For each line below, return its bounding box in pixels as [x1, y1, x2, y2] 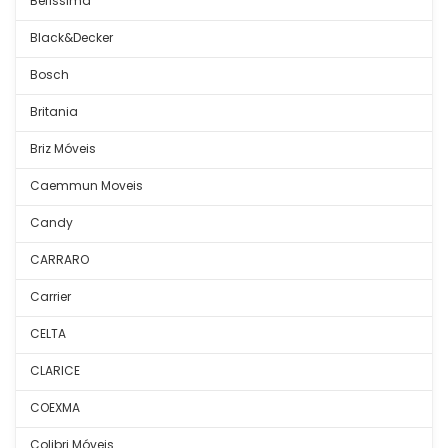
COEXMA [30, 399, 80, 416]
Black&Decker [30, 29, 113, 46]
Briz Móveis [30, 140, 96, 157]
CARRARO [30, 251, 89, 268]
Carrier [30, 288, 71, 305]
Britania [30, 103, 78, 120]
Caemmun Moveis [30, 177, 143, 194]
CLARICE [30, 362, 80, 379]
